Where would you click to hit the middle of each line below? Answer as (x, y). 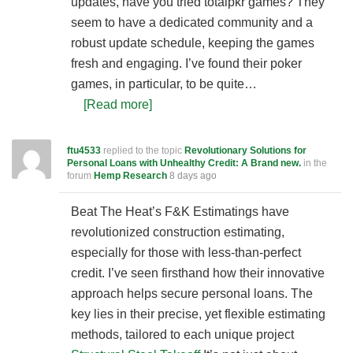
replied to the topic (143, 150)
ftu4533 (84, 150)
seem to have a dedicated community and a (192, 22)
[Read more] (118, 104)
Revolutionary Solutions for (245, 150)
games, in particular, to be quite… (164, 84)
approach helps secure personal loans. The (192, 294)
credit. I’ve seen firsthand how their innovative (198, 273)
